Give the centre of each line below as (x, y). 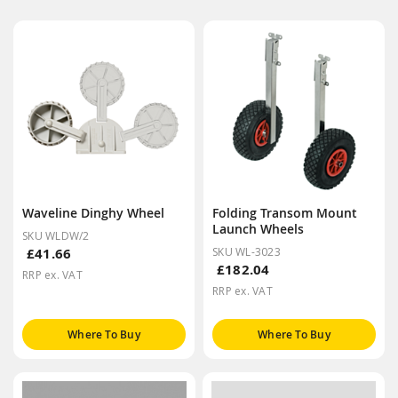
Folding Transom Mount (285, 212)
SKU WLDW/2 (56, 235)
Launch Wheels (258, 228)
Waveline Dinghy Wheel (93, 212)
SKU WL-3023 (247, 251)
